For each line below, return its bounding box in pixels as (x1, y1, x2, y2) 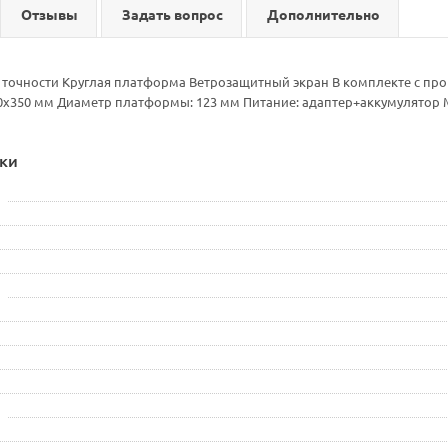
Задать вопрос (122, 5, 223, 23)
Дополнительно (267, 5, 380, 23)
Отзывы (21, 5, 78, 23)
